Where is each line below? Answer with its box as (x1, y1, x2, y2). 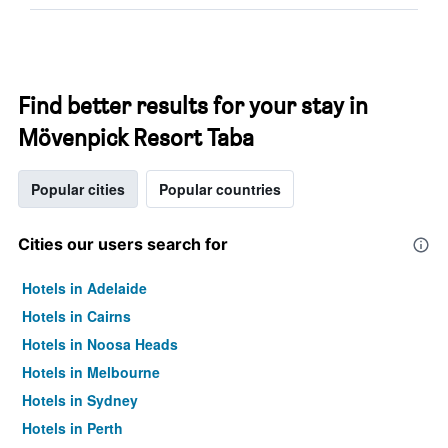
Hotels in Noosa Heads (22, 334, 178, 354)
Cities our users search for (18, 234, 228, 254)
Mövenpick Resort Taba (18, 123, 254, 152)
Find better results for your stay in (18, 91, 368, 120)
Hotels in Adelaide (22, 278, 147, 298)
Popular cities (31, 179, 125, 199)
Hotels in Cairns (22, 306, 131, 326)
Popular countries (159, 179, 281, 199)
